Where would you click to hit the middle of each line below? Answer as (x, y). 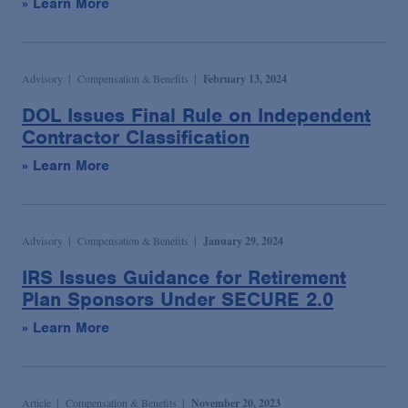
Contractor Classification (136, 138)
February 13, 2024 (245, 79)
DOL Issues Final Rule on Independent (196, 116)
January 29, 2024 (243, 241)
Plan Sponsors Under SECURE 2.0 (178, 300)
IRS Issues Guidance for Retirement (184, 278)
